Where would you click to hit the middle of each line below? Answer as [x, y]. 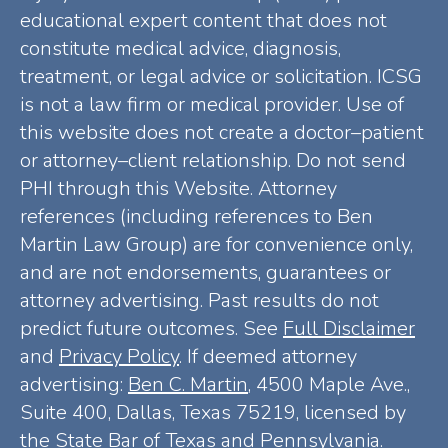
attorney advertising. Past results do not [199, 300]
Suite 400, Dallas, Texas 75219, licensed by [213, 412]
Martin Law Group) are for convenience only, [216, 244]
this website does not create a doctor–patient [222, 132]
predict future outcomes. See [151, 328]
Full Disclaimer [349, 328]
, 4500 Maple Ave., [329, 384]
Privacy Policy [119, 356]
